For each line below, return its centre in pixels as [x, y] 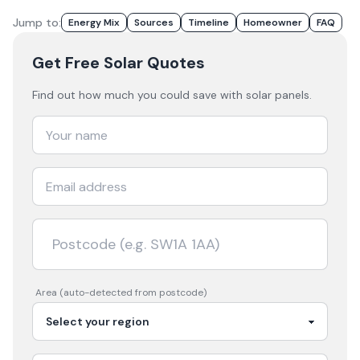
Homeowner [273, 22]
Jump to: [37, 22]
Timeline [209, 22]
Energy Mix [94, 22]
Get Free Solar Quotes [119, 63]
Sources [154, 22]
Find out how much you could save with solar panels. [172, 95]
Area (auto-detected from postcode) [121, 292]
